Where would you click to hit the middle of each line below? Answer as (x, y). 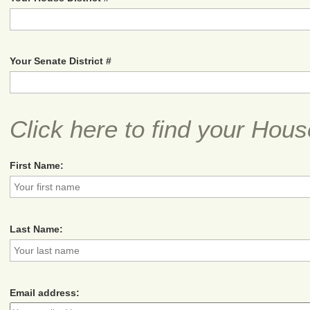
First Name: (37, 166)
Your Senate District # (61, 61)
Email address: (45, 292)
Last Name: (37, 229)
